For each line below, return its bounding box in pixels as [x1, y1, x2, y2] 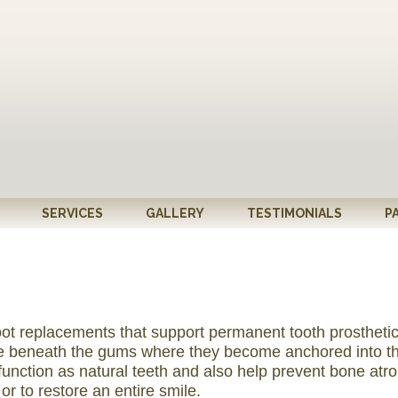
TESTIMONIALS [247, 206, 342, 220]
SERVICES [42, 206, 103, 220]
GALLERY [146, 206, 204, 220]
